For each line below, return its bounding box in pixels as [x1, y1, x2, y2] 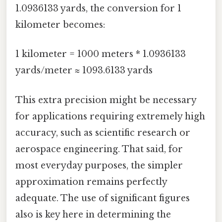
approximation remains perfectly [15, 176, 167, 187]
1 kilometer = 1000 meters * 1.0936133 [15, 49, 186, 60]
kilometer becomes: [15, 19, 105, 31]
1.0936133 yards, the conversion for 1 [15, 3, 181, 14]
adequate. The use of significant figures [15, 192, 190, 204]
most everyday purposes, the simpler [15, 160, 183, 171]
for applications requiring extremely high [15, 111, 205, 122]
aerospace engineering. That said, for [15, 143, 183, 155]
